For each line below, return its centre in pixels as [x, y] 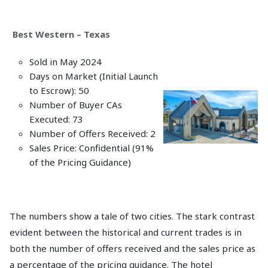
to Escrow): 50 [59, 90]
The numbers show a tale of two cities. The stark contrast [132, 216]
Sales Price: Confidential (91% [92, 148]
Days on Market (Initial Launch [94, 76]
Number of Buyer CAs [76, 105]
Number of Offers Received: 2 [92, 133]
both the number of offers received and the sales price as [133, 248]
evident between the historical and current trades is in [126, 232]
